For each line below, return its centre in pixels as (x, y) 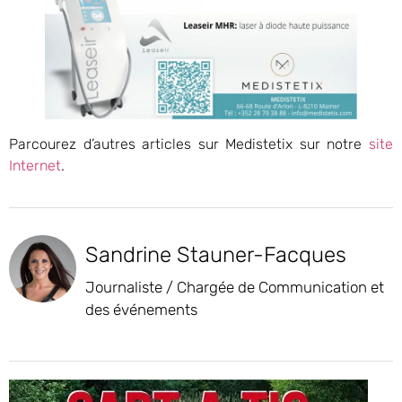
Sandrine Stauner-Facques (216, 255)
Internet (35, 165)
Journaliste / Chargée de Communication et (235, 288)
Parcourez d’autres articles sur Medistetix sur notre (189, 144)
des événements (141, 310)
